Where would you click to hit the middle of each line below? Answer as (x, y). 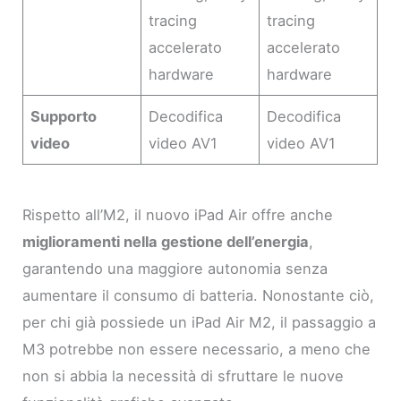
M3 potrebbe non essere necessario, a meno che (197, 349)
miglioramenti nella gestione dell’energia (166, 241)
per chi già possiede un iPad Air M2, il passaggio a (200, 322)
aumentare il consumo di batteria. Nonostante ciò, (199, 295)
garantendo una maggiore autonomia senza (175, 268)
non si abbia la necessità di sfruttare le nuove (183, 375)
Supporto (64, 116)
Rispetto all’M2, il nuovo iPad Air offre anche (178, 214)
